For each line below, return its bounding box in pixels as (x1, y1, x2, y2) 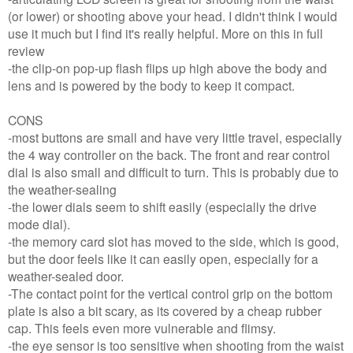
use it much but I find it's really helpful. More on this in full (8, 24, 323, 42)
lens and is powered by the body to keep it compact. (8, 76, 295, 94)
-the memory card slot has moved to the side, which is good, (8, 232, 339, 250)
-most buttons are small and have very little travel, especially (8, 128, 342, 146)
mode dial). (8, 214, 73, 232)
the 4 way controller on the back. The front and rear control (8, 145, 330, 163)
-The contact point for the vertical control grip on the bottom (8, 284, 333, 302)
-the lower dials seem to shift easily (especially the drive (8, 197, 317, 215)
